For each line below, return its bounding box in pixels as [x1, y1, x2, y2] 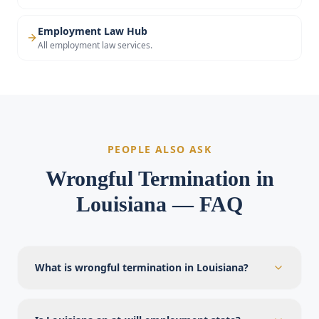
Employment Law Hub [38, 24, 147, 38]
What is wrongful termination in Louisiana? [35, 261, 249, 274]
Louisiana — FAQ [76, 192, 243, 216]
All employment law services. [38, 39, 152, 51]
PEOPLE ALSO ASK [108, 142, 211, 156]
